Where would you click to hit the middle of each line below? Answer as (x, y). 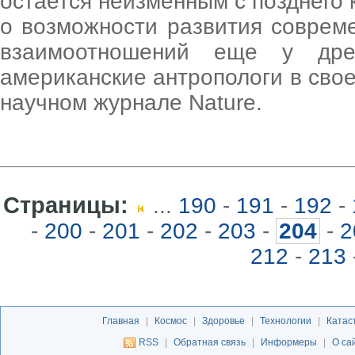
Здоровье (223, 321)
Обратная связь (209, 342)
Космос (170, 321)
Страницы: (66, 205)
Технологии (285, 321)
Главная (120, 321)
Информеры (288, 342)
